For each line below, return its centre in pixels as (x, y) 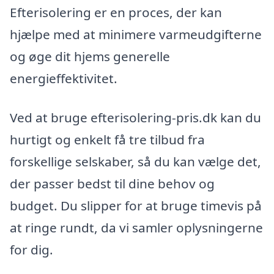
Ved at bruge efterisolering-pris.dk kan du (135, 117)
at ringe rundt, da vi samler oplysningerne (136, 227)
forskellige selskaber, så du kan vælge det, (135, 161)
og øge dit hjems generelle (90, 57)
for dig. (31, 249)
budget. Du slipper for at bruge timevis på (136, 205)
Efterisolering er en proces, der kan (116, 13)
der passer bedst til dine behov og (112, 183)
